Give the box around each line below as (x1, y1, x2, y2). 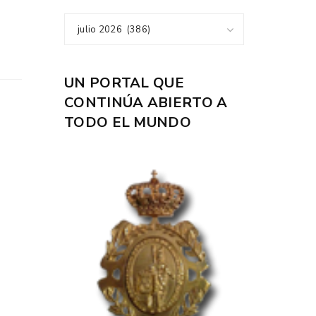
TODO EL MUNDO (64, 113, 191, 133)
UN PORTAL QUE (64, 73, 184, 93)
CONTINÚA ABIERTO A (64, 93, 228, 113)
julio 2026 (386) (78, 23, 151, 37)
